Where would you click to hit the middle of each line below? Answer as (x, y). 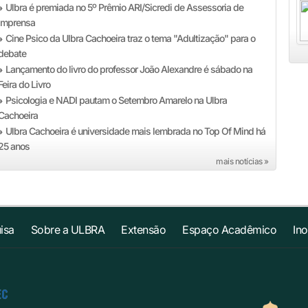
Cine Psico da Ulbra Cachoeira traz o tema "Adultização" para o (131, 38)
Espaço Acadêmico (230, 230)
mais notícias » (242, 161)
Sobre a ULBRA (68, 230)
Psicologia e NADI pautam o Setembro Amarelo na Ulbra (117, 100)
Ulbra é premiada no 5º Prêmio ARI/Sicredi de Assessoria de (125, 7)
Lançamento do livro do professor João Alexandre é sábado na (129, 69)
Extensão (144, 230)
